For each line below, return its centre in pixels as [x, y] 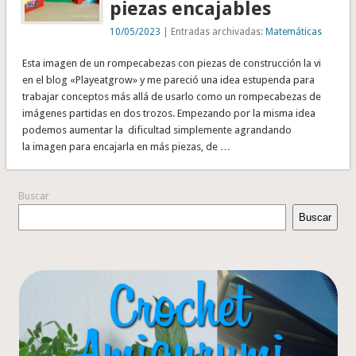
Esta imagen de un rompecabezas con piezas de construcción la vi [171, 63]
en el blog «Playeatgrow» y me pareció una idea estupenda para [168, 79]
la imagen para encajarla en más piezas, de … [126, 146]
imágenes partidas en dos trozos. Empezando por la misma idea [168, 113]
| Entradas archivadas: [213, 31]
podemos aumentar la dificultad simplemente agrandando [157, 130]
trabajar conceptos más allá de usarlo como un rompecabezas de [171, 96]
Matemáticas [294, 31]
